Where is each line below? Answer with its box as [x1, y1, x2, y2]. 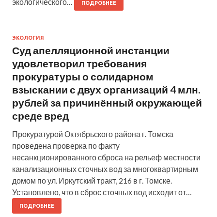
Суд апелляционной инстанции [12, 44, 170, 57]
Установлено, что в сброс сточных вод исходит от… [12, 187, 192, 197]
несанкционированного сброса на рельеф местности [12, 153, 201, 162]
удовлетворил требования [12, 57, 147, 70]
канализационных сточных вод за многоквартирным [12, 164, 198, 174]
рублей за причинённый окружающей [12, 96, 202, 109]
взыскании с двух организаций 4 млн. [12, 83, 200, 96]
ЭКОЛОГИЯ [12, 35, 44, 41]
